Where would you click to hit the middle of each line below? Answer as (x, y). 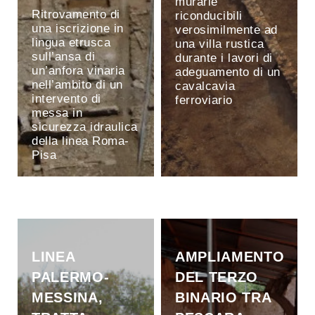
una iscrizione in (78, 28)
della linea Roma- (81, 141)
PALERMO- (71, 277)
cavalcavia (205, 86)
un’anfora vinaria (78, 70)
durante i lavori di (224, 58)
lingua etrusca (71, 42)
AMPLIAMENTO (230, 256)
